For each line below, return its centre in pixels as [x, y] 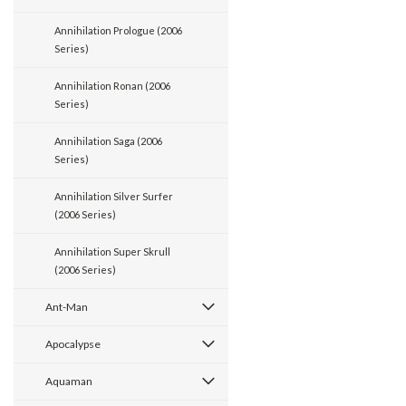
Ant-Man [67, 307]
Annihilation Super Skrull [112, 251]
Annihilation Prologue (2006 [118, 30]
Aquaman [69, 381]
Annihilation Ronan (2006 [112, 86]
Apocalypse [73, 344]
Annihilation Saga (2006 [108, 141]
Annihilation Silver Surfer [114, 196]
